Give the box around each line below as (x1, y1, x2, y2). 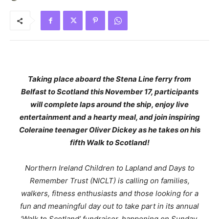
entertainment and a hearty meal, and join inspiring (19, 112, 200, 122)
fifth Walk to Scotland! (69, 138, 150, 148)
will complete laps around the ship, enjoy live (30, 100, 189, 109)
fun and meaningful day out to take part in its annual (20, 201, 199, 211)
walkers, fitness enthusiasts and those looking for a (21, 189, 198, 198)
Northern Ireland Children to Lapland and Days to (24, 163, 195, 173)
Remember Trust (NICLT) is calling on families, (29, 176, 190, 186)
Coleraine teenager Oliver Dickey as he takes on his (19, 125, 200, 135)
